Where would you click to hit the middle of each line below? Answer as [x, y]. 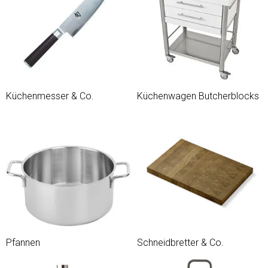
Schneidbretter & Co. [180, 243]
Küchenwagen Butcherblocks [198, 96]
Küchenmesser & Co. [50, 96]
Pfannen [23, 243]
